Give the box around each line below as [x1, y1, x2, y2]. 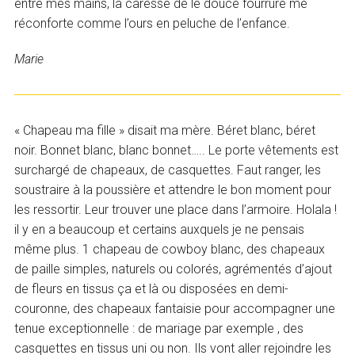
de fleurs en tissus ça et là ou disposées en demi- [14, 281, 289, 297]
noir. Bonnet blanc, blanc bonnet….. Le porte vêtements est [14, 143, 339, 158]
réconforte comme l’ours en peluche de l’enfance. [14, 15, 291, 31]
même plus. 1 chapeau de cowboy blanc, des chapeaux [14, 242, 326, 258]
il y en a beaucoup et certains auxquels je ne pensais [14, 222, 305, 238]
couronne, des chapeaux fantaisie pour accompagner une [14, 301, 336, 317]
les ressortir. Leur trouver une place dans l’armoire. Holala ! [14, 202, 338, 218]
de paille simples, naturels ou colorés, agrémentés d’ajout [14, 261, 333, 277]
